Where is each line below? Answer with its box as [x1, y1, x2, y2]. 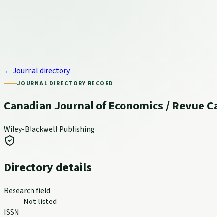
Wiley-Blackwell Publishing [4, 124, 95, 135]
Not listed [23, 196, 57, 207]
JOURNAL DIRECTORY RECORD [17, 79, 114, 88]
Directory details [4, 158, 92, 176]
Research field [4, 185, 50, 196]
